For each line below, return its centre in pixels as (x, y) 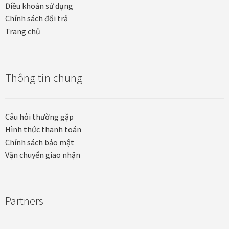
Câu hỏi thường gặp (39, 116)
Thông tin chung (44, 77)
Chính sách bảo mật (40, 142)
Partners (24, 201)
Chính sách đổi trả (37, 19)
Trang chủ (23, 31)
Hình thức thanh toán (43, 129)
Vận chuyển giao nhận (43, 155)
